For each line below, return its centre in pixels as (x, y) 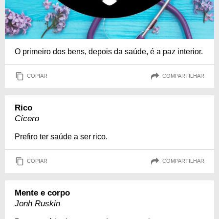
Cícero (27, 118)
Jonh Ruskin (37, 203)
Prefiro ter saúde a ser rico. (61, 136)
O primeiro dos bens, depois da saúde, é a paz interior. (109, 51)
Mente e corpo (42, 193)
